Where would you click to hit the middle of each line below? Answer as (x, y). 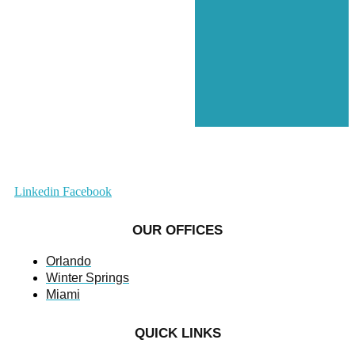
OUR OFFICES (177, 230)
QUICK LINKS (177, 333)
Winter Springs (88, 277)
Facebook (87, 191)
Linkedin (37, 191)
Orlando (69, 261)
